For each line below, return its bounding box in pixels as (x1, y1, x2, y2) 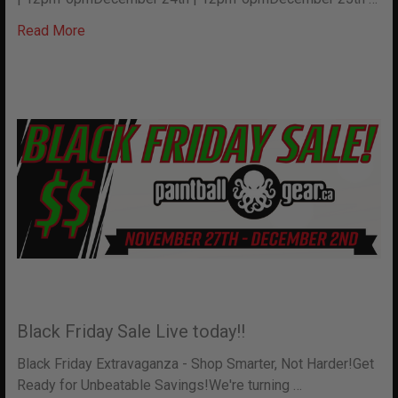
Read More (17, 21, 85, 39)
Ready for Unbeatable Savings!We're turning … (17, 377, 302, 394)
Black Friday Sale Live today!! (17, 321, 245, 343)
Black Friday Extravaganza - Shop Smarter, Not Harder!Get (17, 355, 374, 373)
